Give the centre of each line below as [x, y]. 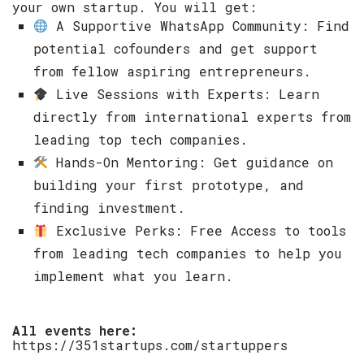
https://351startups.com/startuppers [150, 345]
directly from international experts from [192, 117]
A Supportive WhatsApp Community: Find [199, 26]
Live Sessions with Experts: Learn [184, 94]
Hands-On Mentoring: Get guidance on [191, 162]
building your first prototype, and [169, 185]
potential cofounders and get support [175, 49]
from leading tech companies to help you [187, 253]
